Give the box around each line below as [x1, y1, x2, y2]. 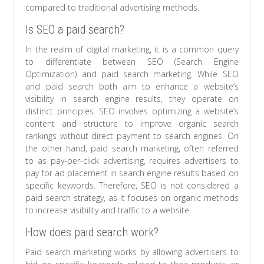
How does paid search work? [25, 225, 159, 240]
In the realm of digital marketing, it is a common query [25, 44, 239, 55]
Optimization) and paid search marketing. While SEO [25, 68, 239, 80]
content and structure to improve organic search [25, 118, 239, 130]
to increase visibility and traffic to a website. [25, 204, 192, 216]
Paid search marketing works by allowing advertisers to [25, 246, 239, 258]
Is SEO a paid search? [25, 22, 125, 37]
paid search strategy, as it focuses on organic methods [25, 192, 239, 204]
